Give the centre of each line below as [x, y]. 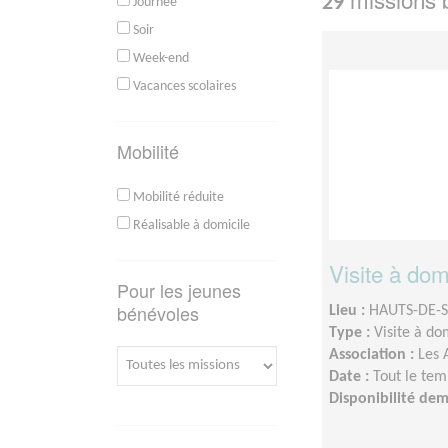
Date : [351, 376]
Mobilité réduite [177, 197]
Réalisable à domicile [190, 225]
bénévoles [158, 312]
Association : [373, 354]
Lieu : [349, 310]
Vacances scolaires [183, 86]
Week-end [159, 58]
